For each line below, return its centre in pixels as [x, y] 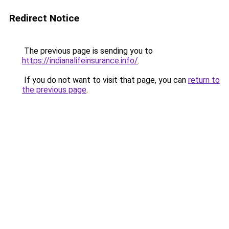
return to [204, 80]
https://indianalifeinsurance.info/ [80, 61]
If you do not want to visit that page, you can [105, 80]
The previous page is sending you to [87, 51]
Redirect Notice [44, 18]
